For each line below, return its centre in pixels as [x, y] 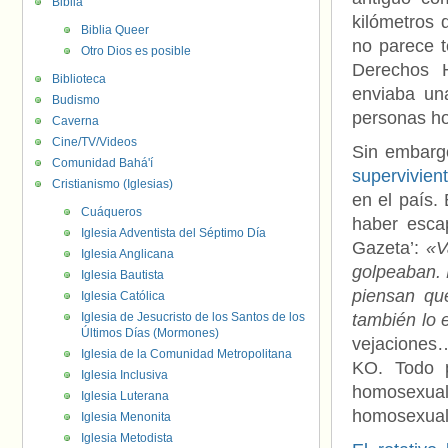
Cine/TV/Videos [94, 142]
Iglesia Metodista [127, 438]
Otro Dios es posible [136, 51]
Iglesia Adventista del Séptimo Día [173, 233]
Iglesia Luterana [125, 396]
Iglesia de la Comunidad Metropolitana [186, 354]
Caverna [75, 121]
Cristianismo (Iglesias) [112, 184]
